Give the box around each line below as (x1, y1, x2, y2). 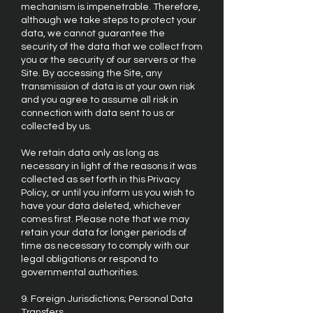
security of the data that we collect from (21, 42, 203, 52)
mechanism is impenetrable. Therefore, (21, 2, 201, 12)
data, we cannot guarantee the (21, 29, 165, 38)
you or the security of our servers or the (21, 55, 196, 65)
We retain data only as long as (21, 148, 159, 158)
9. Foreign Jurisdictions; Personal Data (21, 294, 193, 304)
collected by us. (21, 122, 92, 131)
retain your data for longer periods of (21, 228, 187, 238)
